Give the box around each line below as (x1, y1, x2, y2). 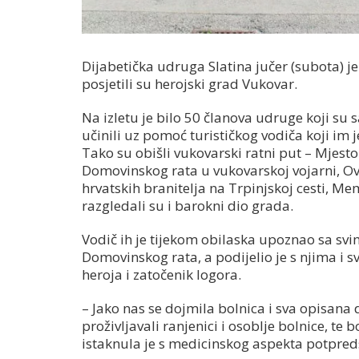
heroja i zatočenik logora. (82, 265, 241, 284)
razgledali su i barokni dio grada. (82, 196, 293, 216)
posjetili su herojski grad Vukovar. (82, 75, 297, 94)
